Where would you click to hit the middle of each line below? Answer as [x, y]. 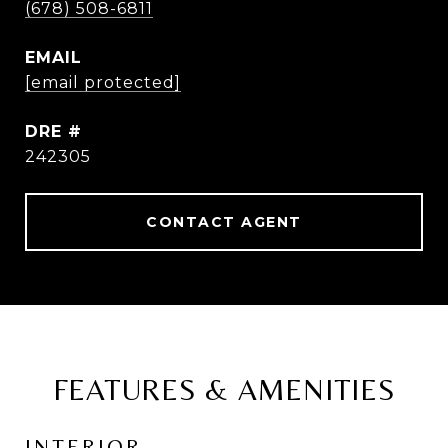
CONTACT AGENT [224, 222]
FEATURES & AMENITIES [224, 389]
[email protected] [103, 82]
